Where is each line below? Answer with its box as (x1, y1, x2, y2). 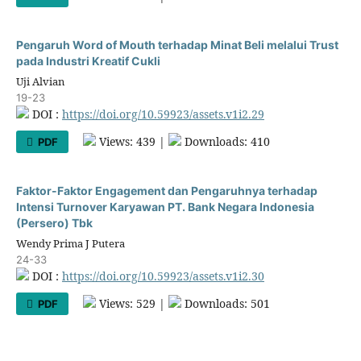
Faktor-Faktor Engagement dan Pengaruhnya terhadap (15, 183, 317, 197)
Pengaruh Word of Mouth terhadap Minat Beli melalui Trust (15, 37, 338, 52)
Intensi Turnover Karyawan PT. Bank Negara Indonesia (15, 199, 314, 214)
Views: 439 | (96, 133, 169, 149)
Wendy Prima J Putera (15, 235, 125, 251)
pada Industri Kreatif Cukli (15, 53, 160, 68)
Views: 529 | (96, 295, 169, 311)
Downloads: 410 (181, 133, 271, 149)
